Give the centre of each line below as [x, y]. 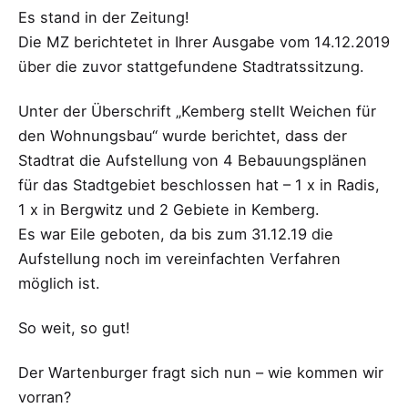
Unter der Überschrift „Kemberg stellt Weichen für [197, 111]
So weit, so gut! [74, 328]
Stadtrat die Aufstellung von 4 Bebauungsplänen [193, 160]
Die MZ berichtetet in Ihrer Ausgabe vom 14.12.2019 [204, 41]
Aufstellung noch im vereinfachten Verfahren [179, 258]
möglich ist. [59, 283]
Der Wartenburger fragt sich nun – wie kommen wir [201, 373]
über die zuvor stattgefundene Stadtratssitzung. [191, 66]
